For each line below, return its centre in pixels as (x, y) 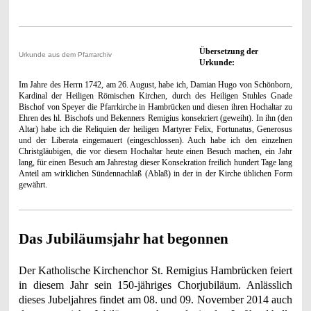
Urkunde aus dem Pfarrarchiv (65, 54)
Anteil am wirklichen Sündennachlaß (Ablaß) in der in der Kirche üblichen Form (155, 173)
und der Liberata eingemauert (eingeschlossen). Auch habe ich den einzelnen (155, 140)
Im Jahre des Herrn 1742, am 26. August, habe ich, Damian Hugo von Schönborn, (155, 84)
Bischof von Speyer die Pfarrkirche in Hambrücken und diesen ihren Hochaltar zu (155, 107)
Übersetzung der (228, 51)
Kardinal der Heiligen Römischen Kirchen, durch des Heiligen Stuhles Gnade (155, 95)
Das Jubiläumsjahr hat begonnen (123, 238)
